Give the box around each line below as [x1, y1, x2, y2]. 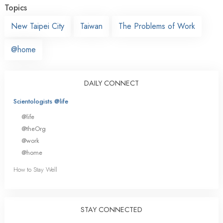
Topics [4, 1, 27, 13]
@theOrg [21, 123, 46, 133]
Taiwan [80, 20, 103, 32]
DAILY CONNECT [84, 78, 139, 88]
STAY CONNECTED [81, 205, 142, 215]
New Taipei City [11, 20, 64, 32]
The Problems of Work [118, 20, 195, 32]
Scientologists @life [13, 96, 68, 106]
